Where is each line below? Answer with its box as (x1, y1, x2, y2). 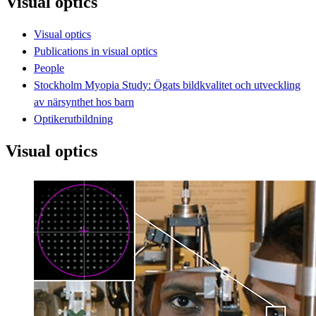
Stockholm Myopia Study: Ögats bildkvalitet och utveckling (34, 78, 300, 91)
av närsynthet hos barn (34, 95, 134, 108)
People (34, 61, 64, 74)
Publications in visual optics (34, 44, 157, 57)
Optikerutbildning (34, 112, 113, 125)
